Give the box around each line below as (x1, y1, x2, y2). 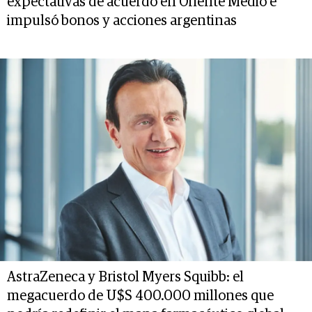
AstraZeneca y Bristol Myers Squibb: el (7, 270, 244, 285)
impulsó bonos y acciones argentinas (7, 14, 237, 29)
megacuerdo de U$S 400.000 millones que (7, 289, 274, 304)
